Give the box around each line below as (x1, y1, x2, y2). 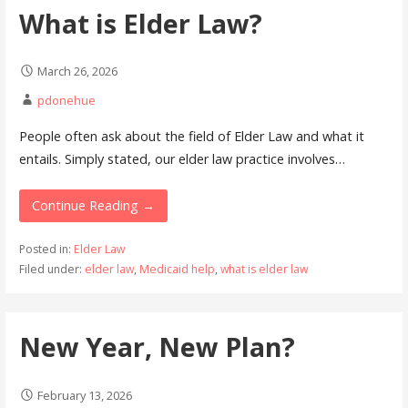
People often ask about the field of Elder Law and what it (18, 127, 364, 145)
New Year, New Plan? (18, 328, 295, 364)
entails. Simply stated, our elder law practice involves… (18, 149, 345, 168)
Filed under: (18, 261, 85, 278)
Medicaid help (138, 261, 215, 278)
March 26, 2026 (36, 63, 117, 80)
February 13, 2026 (36, 386, 132, 403)
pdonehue (36, 92, 96, 109)
